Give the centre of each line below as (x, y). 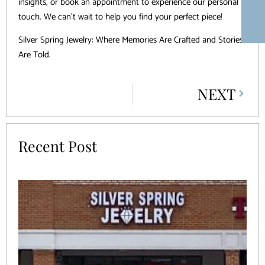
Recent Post (58, 146)
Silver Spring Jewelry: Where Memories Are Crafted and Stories (131, 40)
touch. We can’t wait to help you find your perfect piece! (120, 17)
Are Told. (35, 55)
